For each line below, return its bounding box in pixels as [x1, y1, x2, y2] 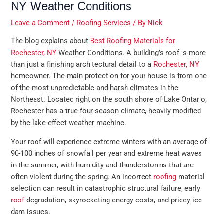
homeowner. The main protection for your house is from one [11, 72, 207, 81]
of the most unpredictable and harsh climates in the [11, 83, 179, 92]
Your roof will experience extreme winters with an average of [11, 137, 207, 146]
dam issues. [11, 207, 51, 216]
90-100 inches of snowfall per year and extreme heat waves [11, 148, 202, 158]
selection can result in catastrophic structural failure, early [11, 183, 200, 193]
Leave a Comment [11, 18, 70, 27]
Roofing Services [76, 18, 131, 27]
